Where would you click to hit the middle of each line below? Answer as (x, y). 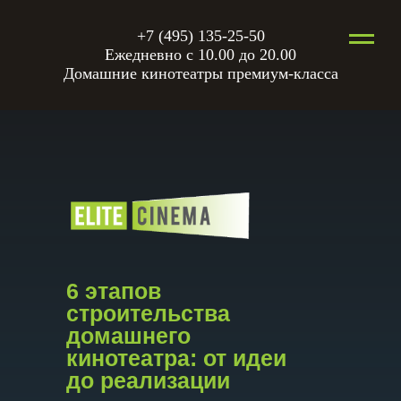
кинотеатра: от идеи (176, 358)
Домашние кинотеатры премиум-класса (200, 73)
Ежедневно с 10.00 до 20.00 (200, 55)
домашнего (128, 336)
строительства (148, 313)
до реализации (148, 380)
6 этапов (114, 291)
